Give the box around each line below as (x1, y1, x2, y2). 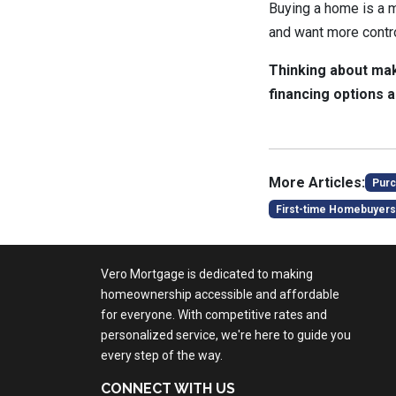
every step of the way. (101, 348, 223, 362)
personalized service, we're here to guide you (101, 328, 351, 342)
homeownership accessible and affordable (101, 287, 339, 301)
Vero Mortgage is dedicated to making (101, 267, 313, 281)
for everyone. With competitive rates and (101, 308, 327, 322)
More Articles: (269, 174, 365, 191)
